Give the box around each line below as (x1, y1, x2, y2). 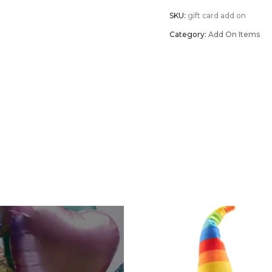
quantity (183, 72, 220, 84)
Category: (169, 30, 208, 39)
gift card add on (188, 11, 246, 20)
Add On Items (208, 30, 260, 39)
